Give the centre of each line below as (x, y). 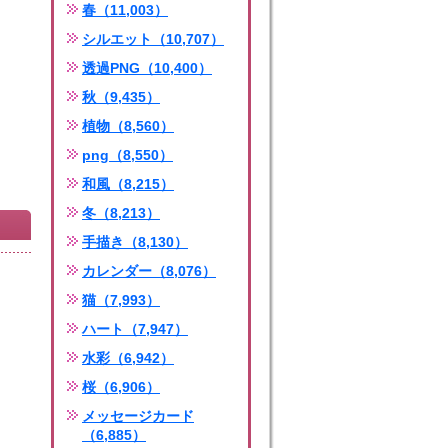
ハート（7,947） (135, 329)
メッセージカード (138, 416)
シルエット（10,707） (153, 39)
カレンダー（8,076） (149, 271)
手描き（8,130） (135, 242)
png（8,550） (127, 155)
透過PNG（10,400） (147, 68)
